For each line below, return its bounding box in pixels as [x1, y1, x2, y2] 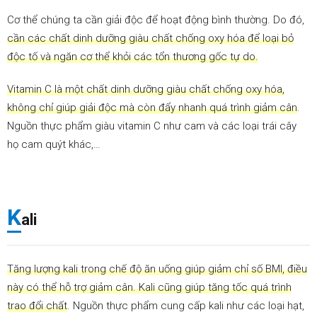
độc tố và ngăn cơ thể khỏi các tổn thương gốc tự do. [7, 50, 258, 64]
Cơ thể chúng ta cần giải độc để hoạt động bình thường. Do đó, [7, 13, 304, 27]
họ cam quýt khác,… [7, 138, 100, 151]
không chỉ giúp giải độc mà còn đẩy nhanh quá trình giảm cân [7, 101, 297, 115]
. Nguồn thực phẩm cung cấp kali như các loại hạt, [67, 299, 304, 313]
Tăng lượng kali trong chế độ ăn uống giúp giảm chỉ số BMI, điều [7, 263, 307, 276]
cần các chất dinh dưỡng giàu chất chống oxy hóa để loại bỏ [7, 32, 294, 45]
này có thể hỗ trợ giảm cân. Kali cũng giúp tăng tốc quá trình [7, 281, 292, 294]
